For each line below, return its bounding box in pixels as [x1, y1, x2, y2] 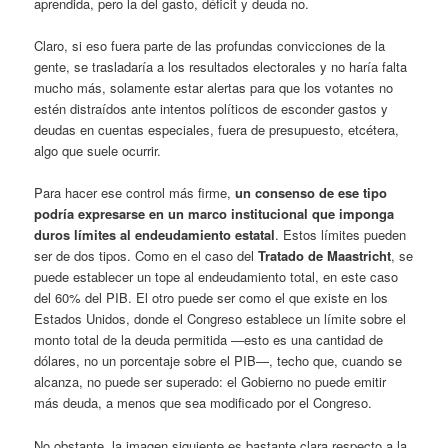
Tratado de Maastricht [258, 246, 392, 266]
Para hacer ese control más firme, [34, 183, 236, 203]
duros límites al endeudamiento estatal [34, 225, 276, 245]
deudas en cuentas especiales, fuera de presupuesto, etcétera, [34, 120, 400, 140]
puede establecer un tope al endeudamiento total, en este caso [34, 267, 399, 287]
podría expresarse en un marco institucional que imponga [34, 204, 395, 224]
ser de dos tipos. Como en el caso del [34, 246, 259, 266]
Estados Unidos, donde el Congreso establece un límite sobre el [34, 309, 407, 329]
